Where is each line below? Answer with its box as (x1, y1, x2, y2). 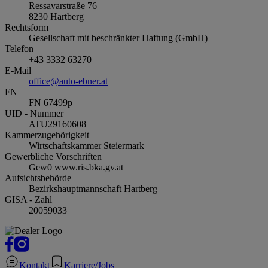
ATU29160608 (29, 119, 86, 130)
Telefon (5, 44, 33, 54)
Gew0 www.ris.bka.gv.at (29, 162, 123, 173)
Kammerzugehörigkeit (5, 130, 89, 141)
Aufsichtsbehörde (5, 173, 71, 184)
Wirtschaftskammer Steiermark (29, 141, 144, 151)
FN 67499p (29, 98, 72, 108)
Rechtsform (5, 22, 48, 33)
